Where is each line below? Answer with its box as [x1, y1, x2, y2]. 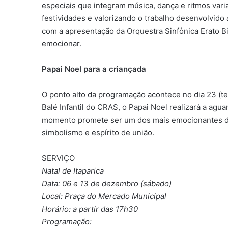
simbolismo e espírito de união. [42, 127, 155, 137]
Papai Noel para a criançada [42, 64, 147, 74]
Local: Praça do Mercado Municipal [42, 191, 167, 201]
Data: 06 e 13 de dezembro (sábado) [42, 178, 172, 188]
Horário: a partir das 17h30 [42, 204, 138, 214]
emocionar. [42, 38, 82, 48]
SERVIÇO [42, 153, 75, 163]
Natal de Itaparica [42, 165, 104, 176]
